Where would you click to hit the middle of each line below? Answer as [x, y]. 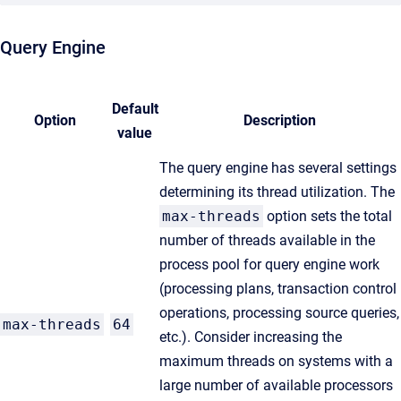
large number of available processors [276, 385]
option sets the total [328, 216]
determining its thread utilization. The [277, 192]
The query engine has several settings [278, 168]
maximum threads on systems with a [276, 361]
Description [279, 120]
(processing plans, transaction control [278, 289]
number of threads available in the [267, 240]
